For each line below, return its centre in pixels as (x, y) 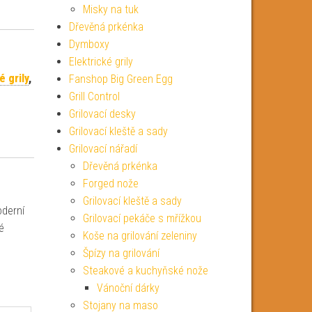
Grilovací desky (102, 114)
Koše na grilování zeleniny (140, 236)
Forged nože (110, 184)
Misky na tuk (110, 9)
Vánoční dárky (128, 288)
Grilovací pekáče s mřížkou (142, 218)
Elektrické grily (101, 62)
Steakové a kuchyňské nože (145, 271)
